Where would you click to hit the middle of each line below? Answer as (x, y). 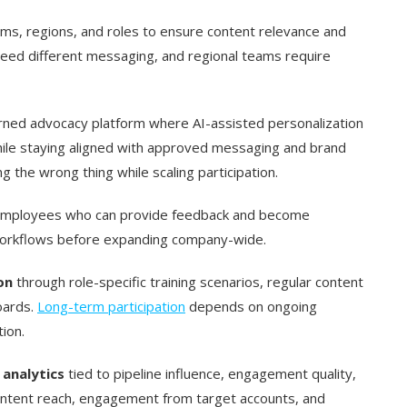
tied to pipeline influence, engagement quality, (212, 373)
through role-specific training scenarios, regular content (188, 281)
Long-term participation (111, 306)
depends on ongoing (251, 306)
